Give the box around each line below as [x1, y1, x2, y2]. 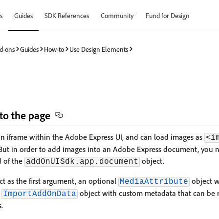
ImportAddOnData [3, 190, 76, 198]
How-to [44, 44, 64, 53]
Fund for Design [146, 11, 190, 20]
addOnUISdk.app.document [26, 157, 138, 166]
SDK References [44, 11, 89, 20]
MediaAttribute [120, 177, 188, 186]
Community [101, 11, 134, 20]
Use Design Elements [69, 44, 128, 53]
